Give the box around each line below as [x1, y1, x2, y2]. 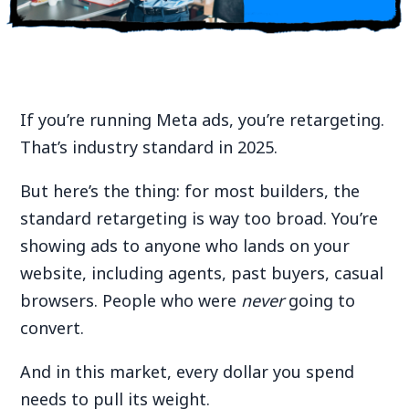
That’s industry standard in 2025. [20, 136, 278, 158]
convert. [20, 317, 85, 339]
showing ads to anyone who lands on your [20, 235, 351, 257]
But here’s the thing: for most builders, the [20, 180, 361, 202]
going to [284, 289, 356, 311]
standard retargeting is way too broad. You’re [20, 207, 379, 229]
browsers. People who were [20, 289, 242, 311]
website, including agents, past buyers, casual [20, 262, 384, 284]
